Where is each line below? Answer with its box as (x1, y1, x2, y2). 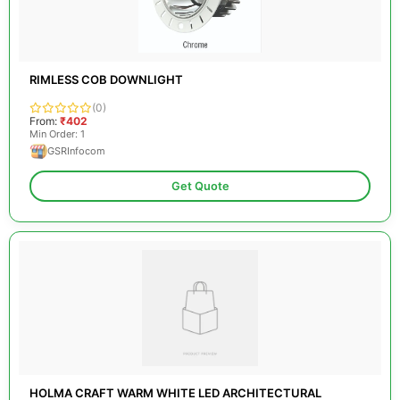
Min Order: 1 (29, 128, 85, 140)
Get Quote (171, 179, 229, 193)
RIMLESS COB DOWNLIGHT (29, 72, 183, 87)
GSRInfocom (47, 145, 105, 157)
